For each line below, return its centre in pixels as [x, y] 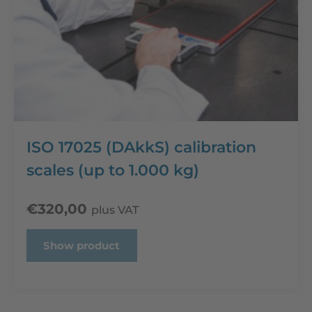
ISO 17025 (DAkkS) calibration [141, 147]
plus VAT [115, 210]
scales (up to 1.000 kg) [113, 170]
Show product [82, 245]
